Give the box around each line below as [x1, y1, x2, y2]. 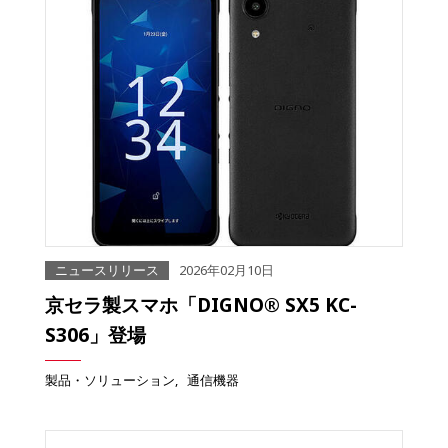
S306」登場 [45, 321, 146, 349]
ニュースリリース [55, 261, 159, 280]
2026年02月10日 [179, 261, 274, 280]
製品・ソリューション [45, 371, 175, 390]
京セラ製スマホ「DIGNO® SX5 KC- [45, 291, 357, 319]
